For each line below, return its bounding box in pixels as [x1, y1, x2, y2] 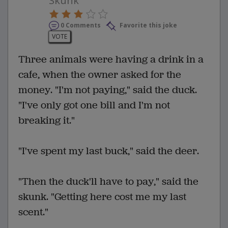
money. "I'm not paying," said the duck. [18, 83, 197, 97]
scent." [18, 205, 48, 219]
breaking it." [18, 113, 75, 128]
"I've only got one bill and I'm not [18, 98, 170, 112]
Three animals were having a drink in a [18, 52, 204, 67]
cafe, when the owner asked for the [18, 68, 181, 82]
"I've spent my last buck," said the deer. [18, 144, 199, 158]
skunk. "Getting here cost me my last [18, 190, 186, 204]
